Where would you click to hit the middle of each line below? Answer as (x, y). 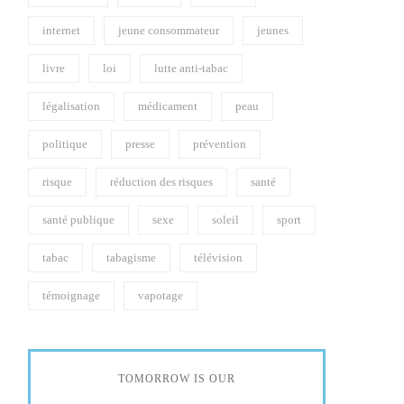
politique (65, 144)
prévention (220, 144)
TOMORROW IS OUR (177, 379)
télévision (218, 257)
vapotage (161, 295)
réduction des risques (161, 182)
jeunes (273, 30)
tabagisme (131, 257)
